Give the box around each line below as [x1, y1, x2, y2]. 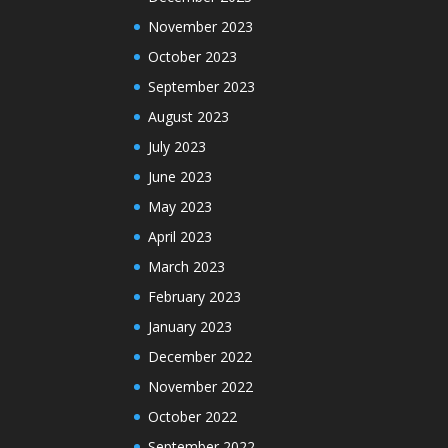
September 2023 [148, 77, 256, 97]
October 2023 [148, 47, 238, 67]
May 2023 [148, 197, 213, 217]
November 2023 [148, 17, 254, 37]
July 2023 [148, 137, 207, 157]
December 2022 [148, 347, 253, 367]
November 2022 [148, 377, 254, 397]
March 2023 [148, 257, 226, 277]
